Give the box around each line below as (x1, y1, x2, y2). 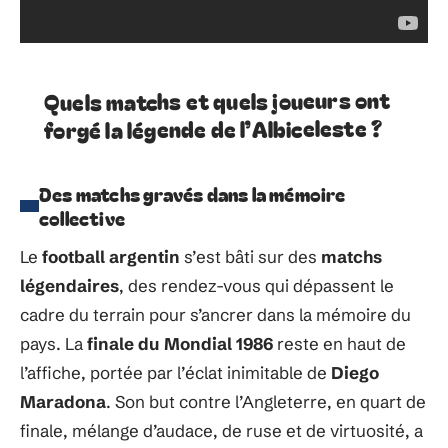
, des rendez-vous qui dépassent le (119, 275, 394, 297)
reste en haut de (273, 333, 406, 355)
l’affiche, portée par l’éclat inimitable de (20, 362, 331, 384)
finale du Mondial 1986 (87, 333, 273, 355)
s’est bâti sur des (180, 246, 321, 268)
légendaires (20, 275, 119, 297)
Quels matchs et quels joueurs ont (43, 82, 391, 118)
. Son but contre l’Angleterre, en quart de (106, 391, 426, 413)
